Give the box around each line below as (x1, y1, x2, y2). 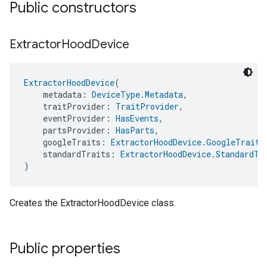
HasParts (116, 125, 154, 136)
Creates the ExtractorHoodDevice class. (10, 197, 176, 209)
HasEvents (116, 113, 159, 124)
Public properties (10, 240, 120, 257)
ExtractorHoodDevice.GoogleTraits (111, 136, 265, 148)
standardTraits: (24, 148, 120, 160)
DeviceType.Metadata (92, 89, 183, 100)
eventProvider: (24, 113, 116, 124)
